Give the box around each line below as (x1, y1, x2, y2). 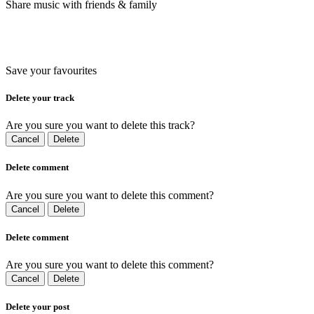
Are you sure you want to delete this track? (6, 119, 195, 132)
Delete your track (6, 92, 74, 103)
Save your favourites (6, 64, 97, 76)
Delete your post (6, 301, 69, 313)
